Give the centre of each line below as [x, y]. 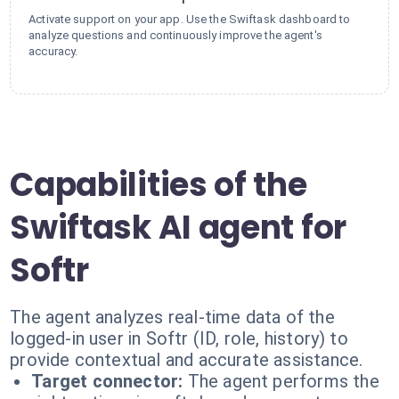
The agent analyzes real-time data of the [172, 317]
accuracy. [53, 51]
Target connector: [107, 381]
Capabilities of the [159, 185]
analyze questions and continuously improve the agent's [175, 35]
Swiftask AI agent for [178, 228]
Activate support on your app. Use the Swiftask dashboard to [190, 19]
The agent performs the [283, 381]
